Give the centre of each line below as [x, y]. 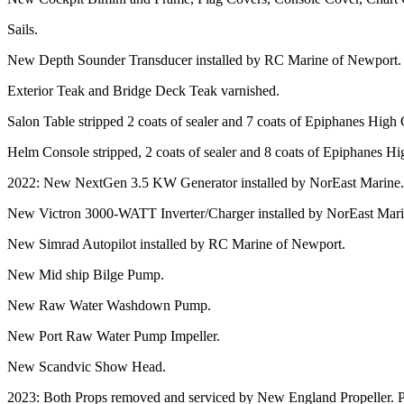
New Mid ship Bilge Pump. [86, 274]
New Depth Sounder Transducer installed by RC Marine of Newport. [204, 60]
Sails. [23, 29]
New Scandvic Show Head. [87, 366]
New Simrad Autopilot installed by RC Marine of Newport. [176, 243]
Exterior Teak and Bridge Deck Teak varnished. [143, 90]
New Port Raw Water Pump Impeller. [114, 335]
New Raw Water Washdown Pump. [109, 305]
